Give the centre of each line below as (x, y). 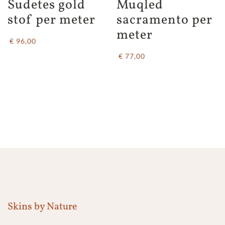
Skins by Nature (42, 207)
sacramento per (166, 20)
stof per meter (51, 20)
